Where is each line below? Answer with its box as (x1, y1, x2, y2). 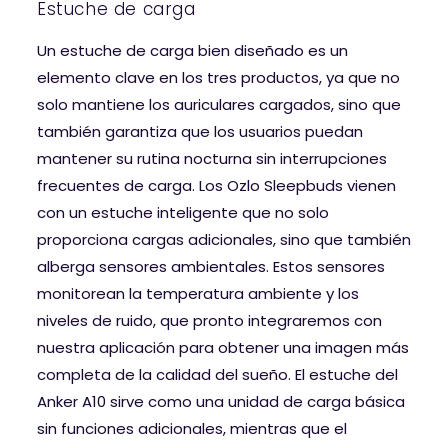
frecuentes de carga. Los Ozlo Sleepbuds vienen (37, 174, 396, 196)
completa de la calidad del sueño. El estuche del (37, 363, 398, 385)
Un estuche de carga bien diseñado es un (37, 39, 348, 61)
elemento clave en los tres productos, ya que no (37, 66, 400, 88)
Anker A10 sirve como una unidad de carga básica (37, 390, 405, 412)
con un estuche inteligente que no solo (37, 201, 329, 223)
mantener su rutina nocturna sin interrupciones (37, 147, 387, 169)
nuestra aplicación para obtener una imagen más (37, 336, 409, 358)
